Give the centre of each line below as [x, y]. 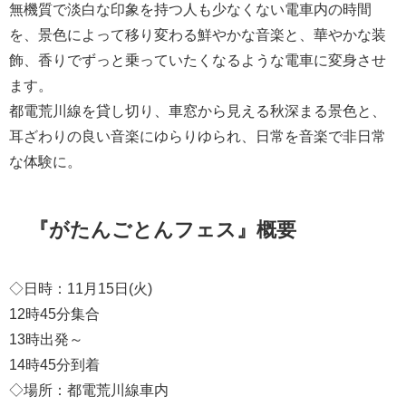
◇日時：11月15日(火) [81, 288]
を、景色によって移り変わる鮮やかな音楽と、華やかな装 [198, 35]
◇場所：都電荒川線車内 [89, 389]
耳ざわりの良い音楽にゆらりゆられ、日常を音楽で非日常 [198, 136]
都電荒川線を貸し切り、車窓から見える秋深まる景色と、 [198, 111]
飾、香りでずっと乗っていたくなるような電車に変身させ [198, 60]
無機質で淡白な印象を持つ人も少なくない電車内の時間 [190, 10]
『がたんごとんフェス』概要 [163, 229]
